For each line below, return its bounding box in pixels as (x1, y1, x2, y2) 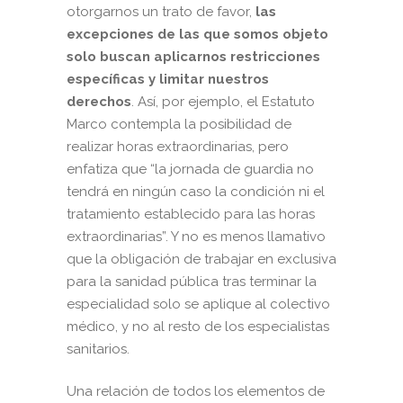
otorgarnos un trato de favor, (67, 4, 255, 21)
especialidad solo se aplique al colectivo (67, 296, 330, 313)
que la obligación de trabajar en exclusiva (67, 251, 336, 268)
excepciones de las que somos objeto (67, 26, 328, 43)
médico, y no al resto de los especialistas (67, 318, 329, 336)
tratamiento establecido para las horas (67, 206, 315, 223)
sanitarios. (67, 341, 130, 358)
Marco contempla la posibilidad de (67, 116, 291, 133)
